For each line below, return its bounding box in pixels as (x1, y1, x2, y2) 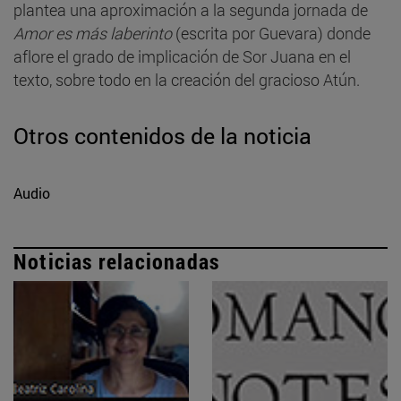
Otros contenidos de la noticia (13, 120, 311, 150)
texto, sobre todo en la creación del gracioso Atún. (13, 68, 360, 90)
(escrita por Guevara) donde (172, 21, 371, 44)
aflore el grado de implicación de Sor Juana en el (13, 45, 351, 67)
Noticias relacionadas (13, 246, 220, 276)
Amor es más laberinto (13, 21, 172, 44)
